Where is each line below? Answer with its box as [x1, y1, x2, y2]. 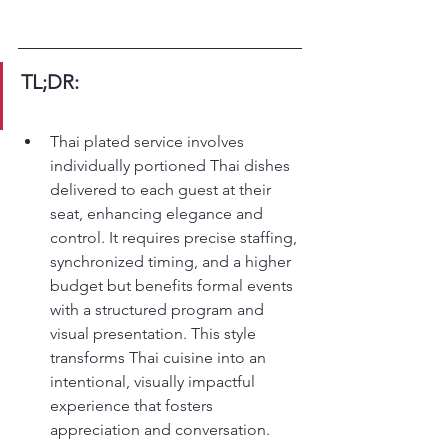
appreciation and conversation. [50, 420, 270, 439]
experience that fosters [50, 396, 217, 415]
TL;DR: [21, 70, 79, 94]
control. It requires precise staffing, [50, 228, 301, 247]
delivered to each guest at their [50, 180, 275, 199]
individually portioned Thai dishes [50, 156, 294, 175]
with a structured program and [50, 300, 268, 319]
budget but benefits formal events [50, 276, 297, 295]
